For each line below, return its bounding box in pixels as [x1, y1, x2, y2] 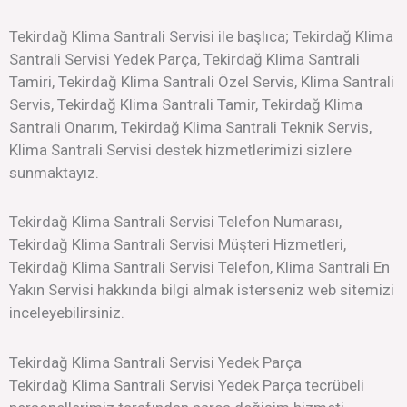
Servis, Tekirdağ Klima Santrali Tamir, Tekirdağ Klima [9, 94, 362, 114]
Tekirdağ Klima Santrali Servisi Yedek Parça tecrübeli [9, 376, 364, 394]
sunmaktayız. [9, 163, 99, 182]
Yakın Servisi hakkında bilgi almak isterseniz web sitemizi [9, 281, 394, 300]
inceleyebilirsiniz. [9, 303, 124, 323]
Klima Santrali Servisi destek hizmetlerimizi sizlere [9, 140, 352, 159]
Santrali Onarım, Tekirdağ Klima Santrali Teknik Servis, [9, 117, 372, 136]
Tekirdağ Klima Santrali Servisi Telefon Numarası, [9, 213, 342, 232]
